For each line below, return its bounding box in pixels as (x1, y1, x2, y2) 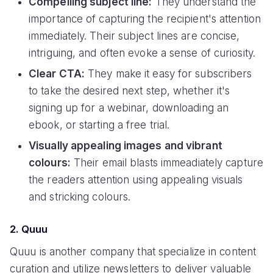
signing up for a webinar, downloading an (29, 102, 229, 115)
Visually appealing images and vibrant (29, 140, 222, 152)
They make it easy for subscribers (85, 68, 252, 80)
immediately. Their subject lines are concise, (29, 30, 240, 43)
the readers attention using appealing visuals (29, 174, 243, 186)
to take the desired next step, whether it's (29, 85, 230, 97)
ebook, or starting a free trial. (29, 119, 170, 132)
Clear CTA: (29, 68, 85, 80)
